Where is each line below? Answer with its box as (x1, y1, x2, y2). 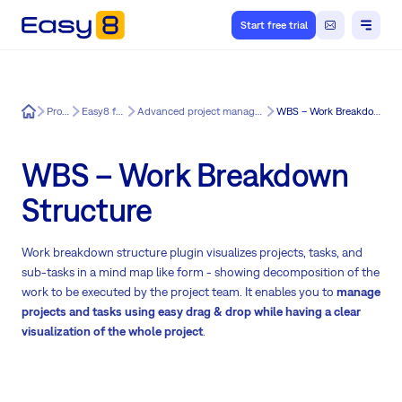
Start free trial (240, 19, 308, 31)
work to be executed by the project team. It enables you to (22, 284, 336, 300)
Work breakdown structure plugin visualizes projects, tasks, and (22, 245, 363, 260)
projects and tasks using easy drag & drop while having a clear (22, 304, 361, 319)
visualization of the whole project (22, 324, 203, 339)
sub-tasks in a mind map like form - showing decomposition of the (22, 265, 380, 280)
